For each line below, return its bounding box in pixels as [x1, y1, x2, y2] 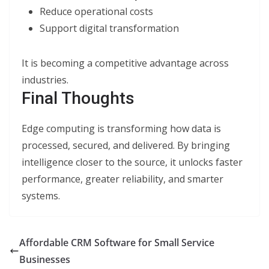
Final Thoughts [22, 88, 134, 108]
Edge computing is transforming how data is [22, 122, 221, 135]
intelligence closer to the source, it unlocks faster [22, 156, 243, 169]
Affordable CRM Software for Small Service [19, 236, 214, 249]
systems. [22, 189, 60, 202]
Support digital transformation [40, 22, 179, 35]
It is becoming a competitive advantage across [22, 56, 229, 70]
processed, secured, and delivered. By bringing [22, 139, 230, 152]
